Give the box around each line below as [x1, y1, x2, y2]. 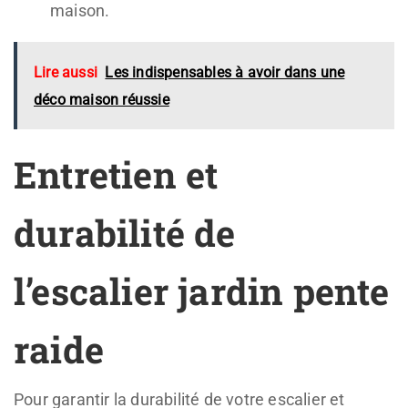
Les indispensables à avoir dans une [105, 63, 345, 81]
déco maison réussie [34, 90, 169, 108]
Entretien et [14, 149, 219, 199]
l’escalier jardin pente [14, 266, 390, 315]
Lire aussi [34, 63, 97, 81]
